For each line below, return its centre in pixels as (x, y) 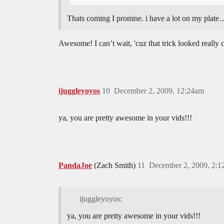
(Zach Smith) (116, 165)
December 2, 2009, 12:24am (159, 91)
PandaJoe (75, 165)
